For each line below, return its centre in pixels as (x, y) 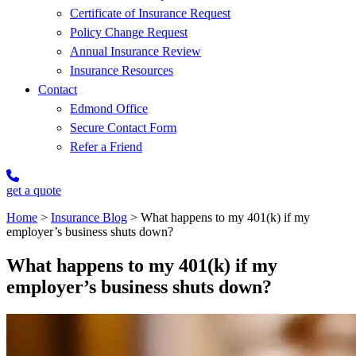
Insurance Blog (89, 217)
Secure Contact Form (123, 128)
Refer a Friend (106, 147)
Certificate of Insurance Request (150, 13)
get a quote (34, 190)
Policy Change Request (129, 32)
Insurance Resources (122, 70)
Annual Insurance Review (135, 51)
